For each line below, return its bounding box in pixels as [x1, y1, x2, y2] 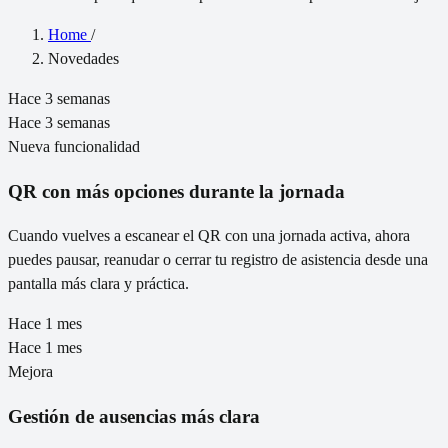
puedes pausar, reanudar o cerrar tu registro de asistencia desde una [8, 251, 428, 269]
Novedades [48, 49, 119, 67]
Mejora [8, 363, 53, 381]
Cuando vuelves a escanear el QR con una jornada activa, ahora [8, 227, 410, 245]
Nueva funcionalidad [8, 137, 140, 155]
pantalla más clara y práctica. [8, 275, 189, 293]
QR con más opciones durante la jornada [8, 180, 345, 202]
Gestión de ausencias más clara [8, 406, 260, 428]
